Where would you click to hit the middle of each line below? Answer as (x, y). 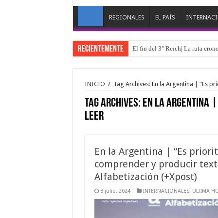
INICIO (95, 84)
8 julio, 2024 (115, 191)
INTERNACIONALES (166, 191)
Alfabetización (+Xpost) (145, 177)
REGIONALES (127, 18)
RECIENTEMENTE (100, 50)
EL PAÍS (165, 18)
